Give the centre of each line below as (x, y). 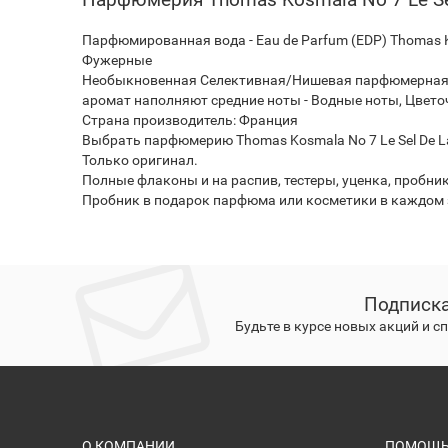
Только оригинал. (140, 160)
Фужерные (117, 60)
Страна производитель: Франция (190, 120)
